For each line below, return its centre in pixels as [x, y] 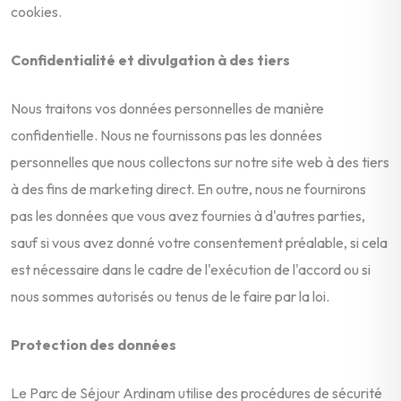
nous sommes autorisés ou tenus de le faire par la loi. [170, 296]
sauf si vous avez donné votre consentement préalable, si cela [199, 242]
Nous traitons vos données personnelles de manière [167, 108]
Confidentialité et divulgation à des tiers [150, 60]
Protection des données [94, 344]
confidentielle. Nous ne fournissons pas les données [166, 135]
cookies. [36, 11]
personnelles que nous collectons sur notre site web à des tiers [200, 162]
